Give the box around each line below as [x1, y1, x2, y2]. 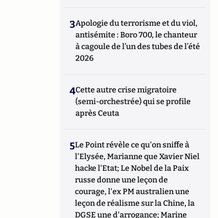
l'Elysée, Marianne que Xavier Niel [75, 152, 200, 161]
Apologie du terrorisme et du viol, [75, 18, 198, 28]
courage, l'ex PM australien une [75, 187, 190, 196]
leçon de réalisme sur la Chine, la [75, 199, 195, 208]
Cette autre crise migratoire [75, 85, 177, 94]
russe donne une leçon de [75, 175, 168, 184]
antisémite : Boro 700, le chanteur [75, 30, 198, 39]
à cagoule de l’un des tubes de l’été [75, 42, 200, 51]
